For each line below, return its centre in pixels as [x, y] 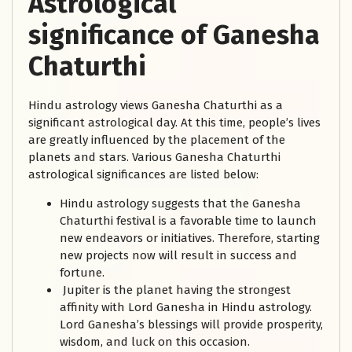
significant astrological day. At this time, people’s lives [174, 123]
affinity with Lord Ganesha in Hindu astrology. [186, 308]
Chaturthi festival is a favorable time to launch [188, 221]
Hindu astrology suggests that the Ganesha [180, 204]
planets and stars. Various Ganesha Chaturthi [154, 158]
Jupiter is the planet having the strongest [175, 290]
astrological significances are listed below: [143, 175]
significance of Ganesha [174, 35]
